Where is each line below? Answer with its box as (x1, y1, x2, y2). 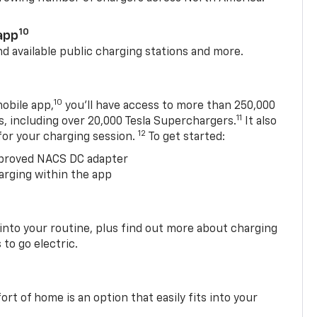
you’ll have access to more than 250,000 (62, 100, 276, 112)
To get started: (146, 131, 226, 143)
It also (242, 115, 277, 127)
